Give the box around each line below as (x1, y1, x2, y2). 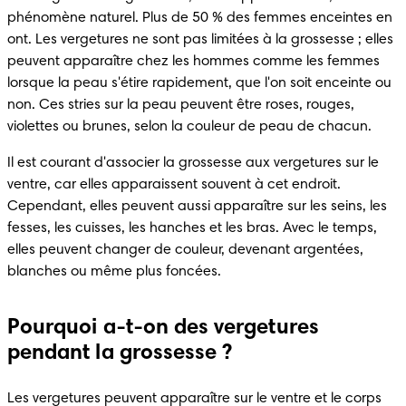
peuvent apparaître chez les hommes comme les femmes (7, 53, 380, 69)
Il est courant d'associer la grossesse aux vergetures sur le (7, 155, 379, 170)
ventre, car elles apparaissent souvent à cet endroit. (7, 177, 341, 192)
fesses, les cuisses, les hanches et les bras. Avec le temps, (7, 220, 377, 236)
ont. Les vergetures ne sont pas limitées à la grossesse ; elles (7, 32, 393, 47)
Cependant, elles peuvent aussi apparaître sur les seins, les (7, 198, 387, 214)
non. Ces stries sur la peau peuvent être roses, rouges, (7, 97, 354, 112)
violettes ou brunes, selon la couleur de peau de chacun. (7, 119, 372, 134)
